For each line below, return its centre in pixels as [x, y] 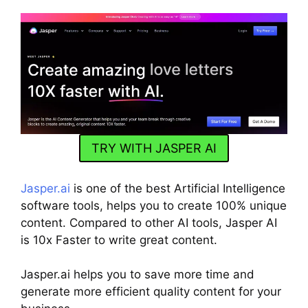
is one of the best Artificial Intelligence [178, 188]
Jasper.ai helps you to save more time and [137, 275]
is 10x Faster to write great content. [119, 240]
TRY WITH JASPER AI [154, 148]
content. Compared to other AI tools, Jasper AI [149, 222]
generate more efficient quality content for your [151, 292]
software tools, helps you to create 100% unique [154, 205]
